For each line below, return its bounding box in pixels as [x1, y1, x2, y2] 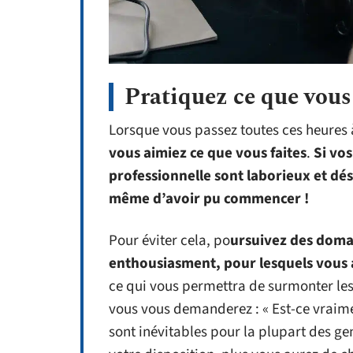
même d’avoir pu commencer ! [109, 188, 309, 210]
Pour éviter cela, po [109, 230, 230, 252]
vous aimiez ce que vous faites [109, 143, 307, 165]
